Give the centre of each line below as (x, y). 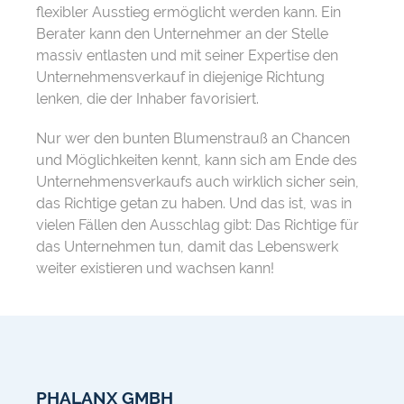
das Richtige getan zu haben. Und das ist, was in (194, 204)
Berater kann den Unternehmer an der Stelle (182, 34)
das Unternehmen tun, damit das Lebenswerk (187, 247)
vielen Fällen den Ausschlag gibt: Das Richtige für (197, 225)
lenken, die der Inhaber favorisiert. (147, 99)
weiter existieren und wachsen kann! (155, 269)
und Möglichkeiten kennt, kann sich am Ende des (197, 161)
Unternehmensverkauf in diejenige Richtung (180, 78)
